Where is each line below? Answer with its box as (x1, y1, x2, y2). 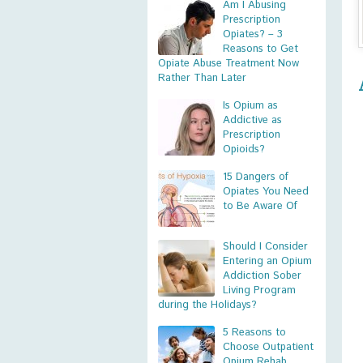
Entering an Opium (223, 254, 312, 269)
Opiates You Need (223, 184, 309, 199)
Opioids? (223, 142, 265, 157)
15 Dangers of (223, 169, 288, 185)
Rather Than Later (158, 70, 246, 86)
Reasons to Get (223, 41, 298, 57)
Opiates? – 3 (223, 27, 283, 42)
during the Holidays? (158, 297, 257, 313)
